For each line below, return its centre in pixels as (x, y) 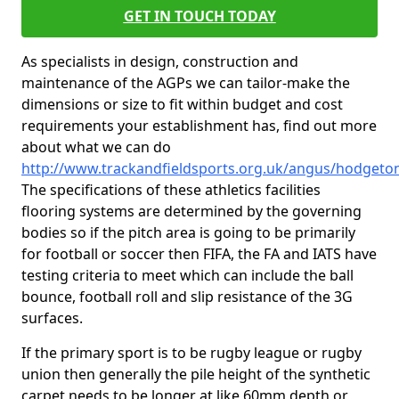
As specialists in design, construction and (160, 61)
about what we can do (96, 147)
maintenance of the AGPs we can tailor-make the (186, 83)
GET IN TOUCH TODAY (199, 16)
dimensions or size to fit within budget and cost (182, 104)
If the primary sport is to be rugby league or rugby (191, 353)
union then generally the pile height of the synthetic (196, 374)
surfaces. (52, 318)
